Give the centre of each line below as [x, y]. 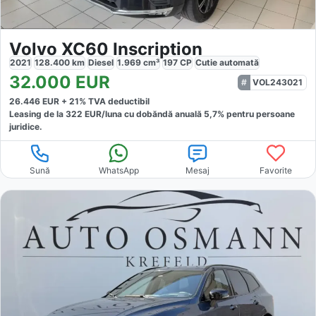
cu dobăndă [147, 114]
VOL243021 [278, 82]
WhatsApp [119, 170]
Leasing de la [37, 114]
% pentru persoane [256, 114]
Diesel [101, 62]
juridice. [26, 126]
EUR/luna [102, 114]
